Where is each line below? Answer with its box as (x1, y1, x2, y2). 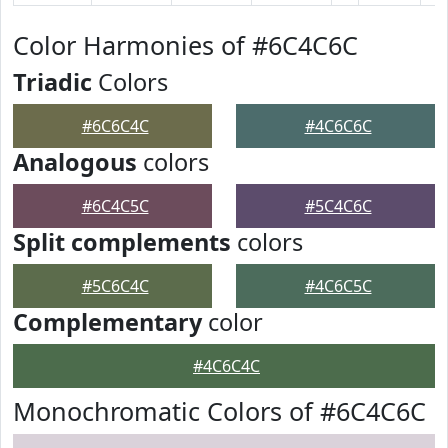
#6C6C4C (81, 115, 149, 137)
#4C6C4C (193, 355, 260, 377)
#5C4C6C (304, 195, 372, 217)
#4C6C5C (304, 275, 372, 297)
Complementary (13, 306, 202, 338)
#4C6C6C (304, 115, 372, 137)
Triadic (13, 66, 92, 98)
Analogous (13, 146, 137, 178)
